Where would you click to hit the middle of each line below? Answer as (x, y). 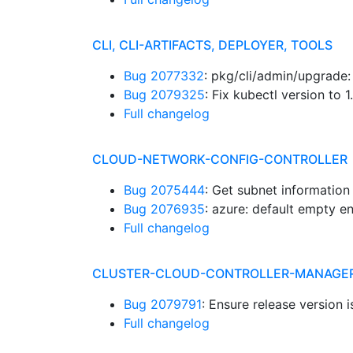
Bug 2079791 (163, 304)
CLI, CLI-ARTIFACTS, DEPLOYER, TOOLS (212, 45)
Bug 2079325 (164, 95)
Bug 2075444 (164, 190)
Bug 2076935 (164, 209)
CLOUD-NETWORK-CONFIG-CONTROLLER (220, 159)
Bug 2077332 (164, 76)
